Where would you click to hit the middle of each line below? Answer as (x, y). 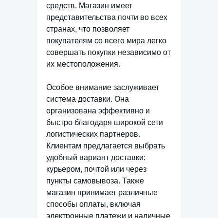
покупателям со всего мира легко (106, 41)
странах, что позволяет (88, 29)
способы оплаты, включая (93, 204)
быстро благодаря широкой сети (105, 122)
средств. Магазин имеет (89, 6)
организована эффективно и (98, 111)
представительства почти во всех (107, 17)
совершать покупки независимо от (109, 52)
